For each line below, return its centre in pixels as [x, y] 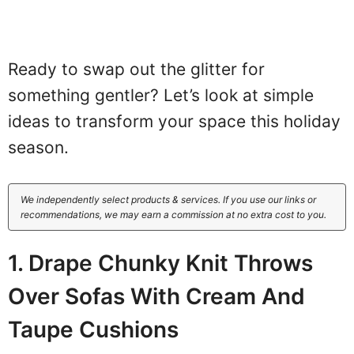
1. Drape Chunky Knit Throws [160, 264]
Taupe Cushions [93, 330]
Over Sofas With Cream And [156, 297]
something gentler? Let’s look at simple [161, 95]
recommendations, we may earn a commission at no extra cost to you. [173, 215]
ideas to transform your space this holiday [174, 121]
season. [38, 147]
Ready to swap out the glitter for [136, 69]
